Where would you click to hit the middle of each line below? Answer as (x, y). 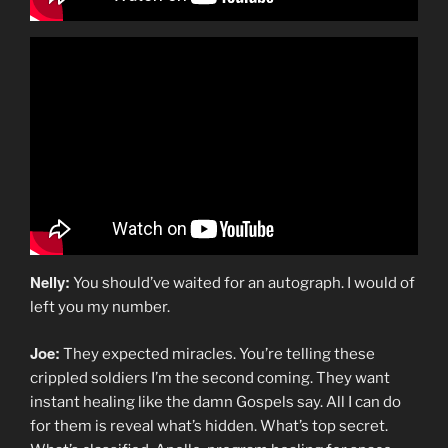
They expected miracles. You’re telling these (217, 354)
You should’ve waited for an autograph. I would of (242, 282)
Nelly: (50, 281)
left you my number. (100, 306)
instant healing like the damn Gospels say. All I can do (215, 402)
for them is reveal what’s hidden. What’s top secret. (209, 426)
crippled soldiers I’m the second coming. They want (210, 378)
